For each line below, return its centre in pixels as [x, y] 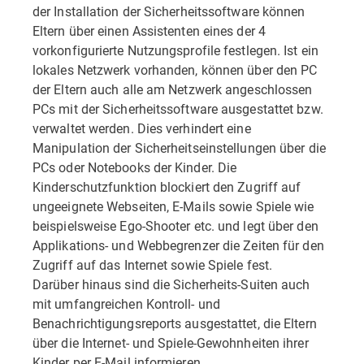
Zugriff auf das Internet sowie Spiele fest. [153, 264]
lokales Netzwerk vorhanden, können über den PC [175, 69]
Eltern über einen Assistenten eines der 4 [149, 30]
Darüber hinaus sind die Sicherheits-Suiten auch [171, 284]
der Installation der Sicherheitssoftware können [169, 11]
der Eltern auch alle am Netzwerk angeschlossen [173, 89]
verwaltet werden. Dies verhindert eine [142, 128]
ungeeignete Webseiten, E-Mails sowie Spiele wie [173, 206]
